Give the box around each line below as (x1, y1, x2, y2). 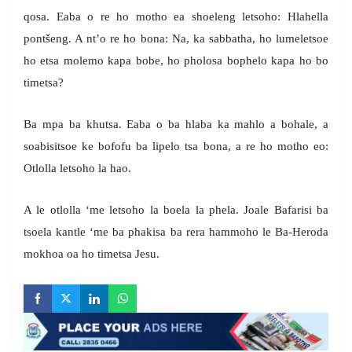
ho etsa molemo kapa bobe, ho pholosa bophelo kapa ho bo (24, 54, 328, 68)
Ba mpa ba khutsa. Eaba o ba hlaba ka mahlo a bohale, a (24, 118, 328, 131)
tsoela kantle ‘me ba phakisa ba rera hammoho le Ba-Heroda (24, 225, 328, 239)
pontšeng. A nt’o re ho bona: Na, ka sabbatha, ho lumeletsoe (24, 32, 328, 46)
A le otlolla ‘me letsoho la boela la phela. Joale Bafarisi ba (24, 203, 328, 217)
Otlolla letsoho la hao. (24, 162, 131, 175)
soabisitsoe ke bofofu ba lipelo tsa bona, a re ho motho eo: (24, 140, 328, 153)
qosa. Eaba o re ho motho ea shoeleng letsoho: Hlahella (24, 10, 328, 24)
